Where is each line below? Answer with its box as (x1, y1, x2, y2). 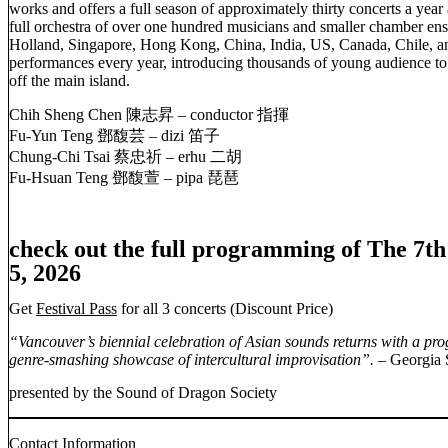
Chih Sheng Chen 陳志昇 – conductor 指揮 (9, 106, 289, 124)
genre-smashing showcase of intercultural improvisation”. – (9, 351, 390, 369)
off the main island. (9, 72, 130, 90)
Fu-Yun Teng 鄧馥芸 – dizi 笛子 (9, 127, 220, 145)
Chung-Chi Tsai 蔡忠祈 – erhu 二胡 (9, 148, 242, 166)
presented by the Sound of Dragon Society (9, 384, 309, 402)
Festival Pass (36, 300, 117, 318)
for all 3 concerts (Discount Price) (117, 300, 333, 318)
